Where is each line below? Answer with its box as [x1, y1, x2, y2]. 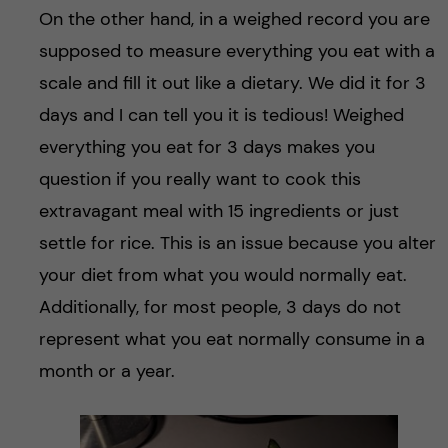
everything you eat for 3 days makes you [38, 134, 375, 159]
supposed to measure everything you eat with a [38, 38, 435, 63]
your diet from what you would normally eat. [38, 262, 407, 287]
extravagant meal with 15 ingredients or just [38, 198, 399, 223]
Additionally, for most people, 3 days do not [38, 294, 401, 319]
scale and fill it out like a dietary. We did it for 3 [38, 70, 426, 95]
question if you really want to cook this [38, 166, 361, 191]
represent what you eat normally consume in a [38, 326, 425, 351]
